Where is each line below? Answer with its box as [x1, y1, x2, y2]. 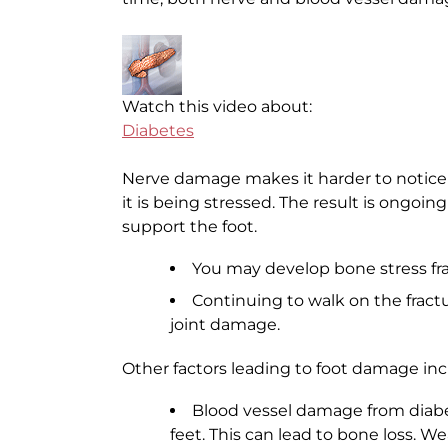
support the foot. [122, 217, 257, 236]
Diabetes [122, 121, 194, 140]
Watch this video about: [122, 97, 312, 116]
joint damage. [170, 315, 280, 334]
